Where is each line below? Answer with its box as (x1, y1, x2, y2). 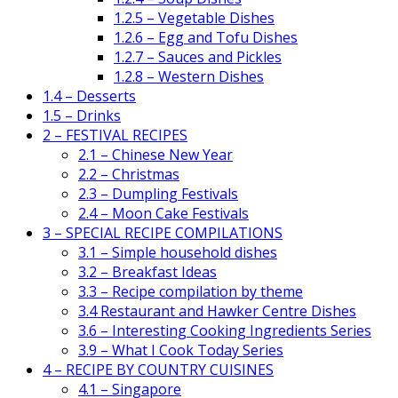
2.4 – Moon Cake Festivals (78, 203, 249, 223)
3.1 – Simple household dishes (78, 243, 277, 262)
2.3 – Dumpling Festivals (78, 184, 238, 203)
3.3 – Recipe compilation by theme (78, 282, 303, 301)
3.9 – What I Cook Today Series (78, 340, 283, 360)
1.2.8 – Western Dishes (114, 67, 264, 86)
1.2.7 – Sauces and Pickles (114, 47, 282, 67)
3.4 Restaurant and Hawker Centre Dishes (78, 301, 356, 321)
